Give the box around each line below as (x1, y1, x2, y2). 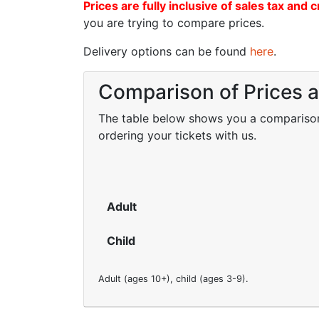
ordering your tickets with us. (98, 128, 256, 142)
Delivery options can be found (83, 44, 250, 58)
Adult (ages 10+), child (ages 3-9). (98, 273, 249, 284)
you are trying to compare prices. (83, 16, 264, 30)
